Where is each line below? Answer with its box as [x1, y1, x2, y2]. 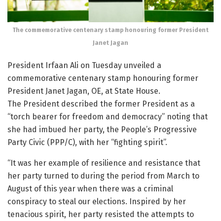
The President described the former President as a [7, 99, 195, 109]
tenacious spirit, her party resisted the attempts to [7, 209, 194, 219]
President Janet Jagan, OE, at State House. [7, 86, 160, 96]
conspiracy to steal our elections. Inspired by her [7, 196, 186, 206]
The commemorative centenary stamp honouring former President [12, 26, 209, 34]
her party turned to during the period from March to [7, 171, 199, 181]
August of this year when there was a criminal [7, 184, 173, 193]
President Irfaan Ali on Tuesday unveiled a [7, 60, 161, 70]
